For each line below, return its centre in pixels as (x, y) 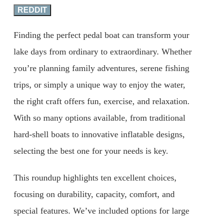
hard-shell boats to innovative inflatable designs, (99, 134)
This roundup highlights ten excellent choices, (95, 178)
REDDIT (32, 10)
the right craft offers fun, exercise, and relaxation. (102, 101)
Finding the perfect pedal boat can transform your (101, 35)
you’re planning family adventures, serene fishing (101, 68)
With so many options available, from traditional (100, 118)
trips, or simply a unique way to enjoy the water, (100, 84)
